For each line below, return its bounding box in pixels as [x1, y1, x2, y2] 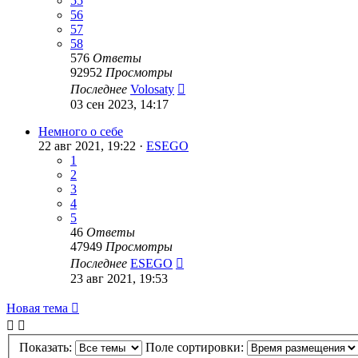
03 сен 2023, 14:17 [70, 97, 169, 112]
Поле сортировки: [145, 340, 247, 354]
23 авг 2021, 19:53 [70, 272, 168, 286]
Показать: [19, 340, 75, 354]
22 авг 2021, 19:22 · [38, 139, 146, 153]
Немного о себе [38, 125, 123, 139]
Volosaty [130, 82, 174, 97]
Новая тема [6, 301, 68, 316]
